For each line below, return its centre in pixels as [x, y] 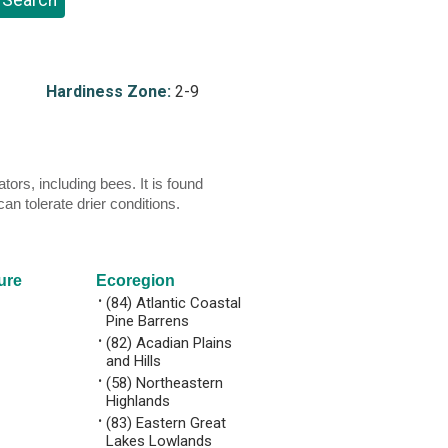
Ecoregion [135, 280]
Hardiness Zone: [108, 91]
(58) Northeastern [164, 382]
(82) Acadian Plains [169, 342]
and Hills [133, 360]
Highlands [138, 400]
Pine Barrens [147, 320]
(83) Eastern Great [166, 422]
